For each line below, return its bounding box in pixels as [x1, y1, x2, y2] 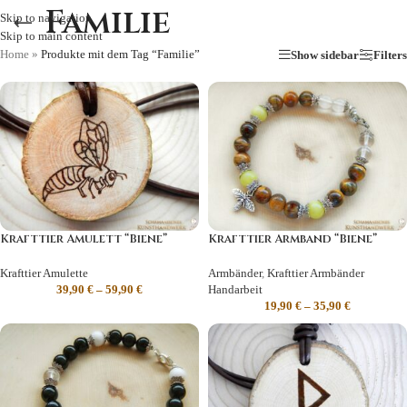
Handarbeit [208, 283, 263, 297]
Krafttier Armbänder [267, 266, 364, 281]
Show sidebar [291, 47, 359, 62]
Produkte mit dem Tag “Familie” [41, 47, 200, 61]
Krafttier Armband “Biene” [208, 231, 377, 248]
